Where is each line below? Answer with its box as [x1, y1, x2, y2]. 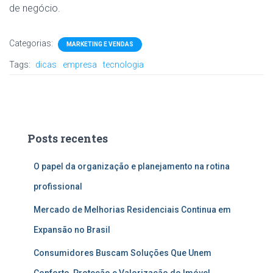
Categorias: [9, 38, 55, 48]
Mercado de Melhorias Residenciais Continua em [34, 204, 231, 214]
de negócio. [9, 2, 60, 14]
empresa [63, 59, 97, 69]
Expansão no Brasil [34, 224, 110, 235]
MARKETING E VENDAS [66, 40, 133, 48]
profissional [34, 181, 82, 191]
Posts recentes [27, 130, 108, 146]
